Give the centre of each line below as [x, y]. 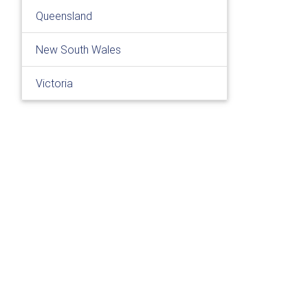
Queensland [64, 16]
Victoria [54, 83]
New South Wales [78, 49]
